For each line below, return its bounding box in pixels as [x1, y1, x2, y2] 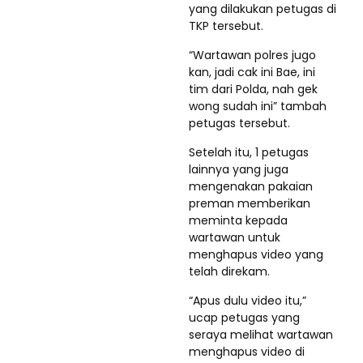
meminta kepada [189, 212, 288, 228]
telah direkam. [189, 263, 270, 280]
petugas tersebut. [189, 115, 290, 131]
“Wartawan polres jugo [189, 47, 316, 63]
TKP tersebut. [189, 18, 263, 34]
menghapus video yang [189, 246, 323, 263]
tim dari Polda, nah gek [189, 81, 318, 97]
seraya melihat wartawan [189, 327, 333, 343]
